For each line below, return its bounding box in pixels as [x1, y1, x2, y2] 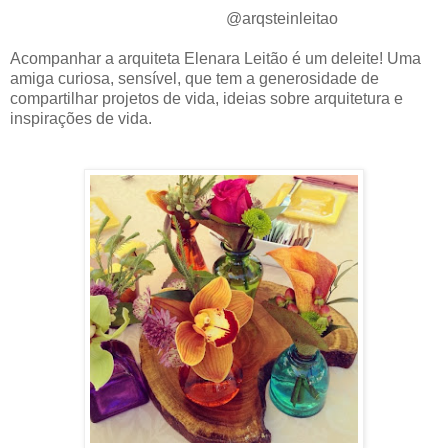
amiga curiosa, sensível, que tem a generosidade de [10, 70, 379, 88]
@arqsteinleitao [10, 10, 338, 28]
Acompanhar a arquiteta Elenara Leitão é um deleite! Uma [10, 50, 421, 68]
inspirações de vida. [10, 110, 152, 128]
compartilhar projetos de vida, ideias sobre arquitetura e [10, 90, 403, 108]
